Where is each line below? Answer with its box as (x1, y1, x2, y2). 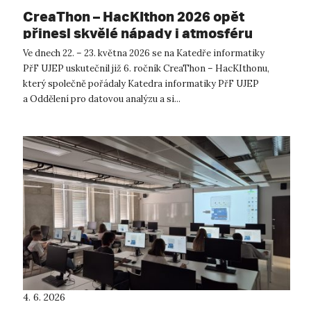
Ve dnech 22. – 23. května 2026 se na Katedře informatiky (23, 47, 264, 60)
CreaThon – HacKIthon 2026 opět (23, 8, 244, 26)
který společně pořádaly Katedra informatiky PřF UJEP (23, 78, 259, 90)
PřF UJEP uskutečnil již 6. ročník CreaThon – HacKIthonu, (23, 62, 269, 75)
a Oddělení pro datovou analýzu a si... (23, 93, 180, 106)
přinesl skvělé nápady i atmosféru (23, 24, 253, 42)
